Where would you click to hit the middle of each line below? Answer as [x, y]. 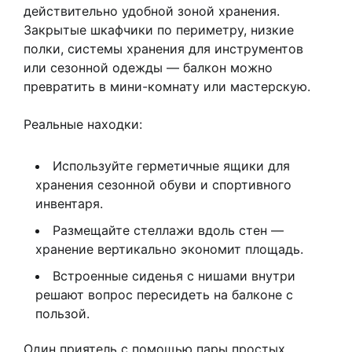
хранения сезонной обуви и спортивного [163, 185]
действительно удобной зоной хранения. [152, 11]
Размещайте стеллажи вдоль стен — [168, 231]
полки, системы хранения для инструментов [163, 49]
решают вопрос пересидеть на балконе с [164, 295]
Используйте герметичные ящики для [171, 166]
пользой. [62, 314]
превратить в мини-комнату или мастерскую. [167, 87]
